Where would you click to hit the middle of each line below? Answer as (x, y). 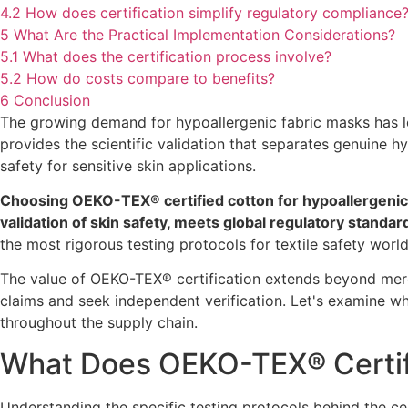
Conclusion (52, 100)
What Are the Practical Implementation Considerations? (204, 34)
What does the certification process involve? (177, 56)
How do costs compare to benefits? (151, 78)
